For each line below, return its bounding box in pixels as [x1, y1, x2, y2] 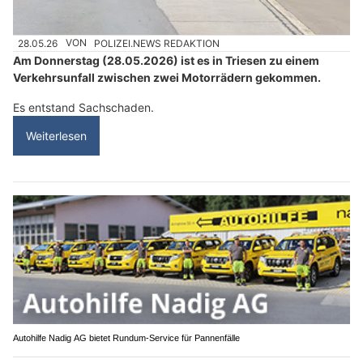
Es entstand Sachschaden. [13, 100, 154, 114]
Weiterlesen [26, 128, 87, 143]
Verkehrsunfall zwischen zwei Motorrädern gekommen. [13, 70, 321, 84]
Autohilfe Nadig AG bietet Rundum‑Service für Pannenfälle [13, 333, 240, 344]
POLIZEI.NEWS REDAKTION [94, 36, 220, 49]
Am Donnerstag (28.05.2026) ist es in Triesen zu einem [13, 53, 319, 67]
